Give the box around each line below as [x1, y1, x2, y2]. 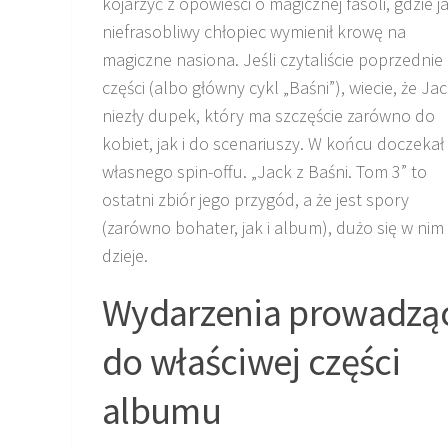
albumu [102, 385, 221, 434]
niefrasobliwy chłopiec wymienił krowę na [102, 19, 406, 43]
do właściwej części [102, 336, 401, 385]
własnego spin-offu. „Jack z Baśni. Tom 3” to [102, 159, 427, 183]
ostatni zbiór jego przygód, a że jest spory [102, 187, 409, 211]
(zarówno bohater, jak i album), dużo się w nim [102, 215, 444, 239]
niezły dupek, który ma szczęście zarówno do [102, 103, 435, 127]
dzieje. [102, 243, 148, 267]
